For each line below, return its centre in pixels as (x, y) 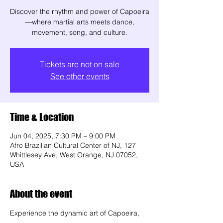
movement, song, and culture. (80, 32)
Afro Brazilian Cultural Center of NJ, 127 (73, 145)
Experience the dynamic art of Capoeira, (76, 213)
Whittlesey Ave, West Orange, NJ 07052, (74, 155)
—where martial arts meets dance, (80, 22)
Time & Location (42, 117)
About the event (41, 194)
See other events (80, 76)
